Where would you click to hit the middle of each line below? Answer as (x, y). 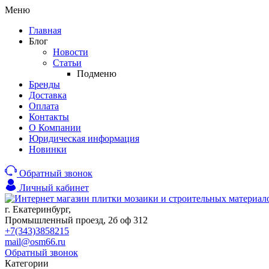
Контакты (49, 117)
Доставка (48, 95)
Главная (45, 30)
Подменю (97, 74)
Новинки (48, 149)
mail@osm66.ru (35, 242)
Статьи (67, 63)
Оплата (44, 106)
